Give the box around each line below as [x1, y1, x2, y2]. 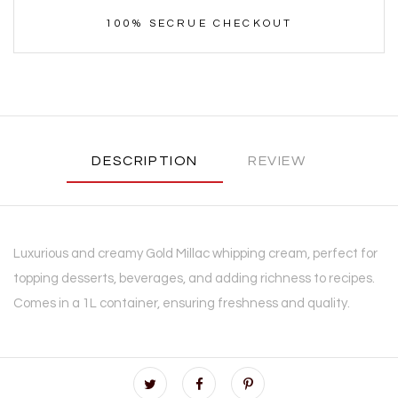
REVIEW [248, 154, 306, 169]
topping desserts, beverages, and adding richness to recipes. [13, 272, 375, 286]
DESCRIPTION [92, 154, 198, 169]
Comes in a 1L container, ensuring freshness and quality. [13, 297, 350, 311]
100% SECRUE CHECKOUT [105, 18, 293, 30]
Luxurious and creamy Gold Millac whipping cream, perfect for [13, 247, 378, 261]
